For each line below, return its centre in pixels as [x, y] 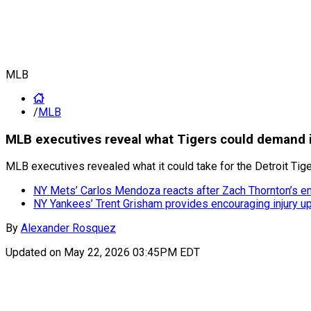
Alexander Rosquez [68, 228]
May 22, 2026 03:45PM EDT [132, 253]
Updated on [35, 253]
